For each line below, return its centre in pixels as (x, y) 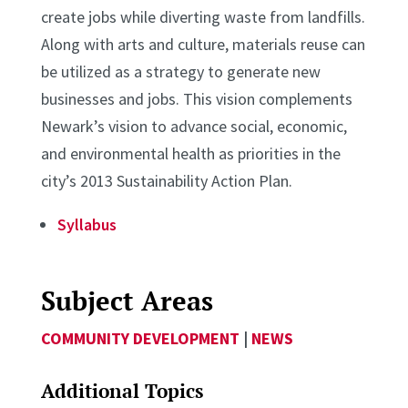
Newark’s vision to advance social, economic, (194, 127)
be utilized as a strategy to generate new (180, 72)
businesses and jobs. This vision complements (196, 99)
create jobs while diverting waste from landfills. (203, 17)
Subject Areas (127, 301)
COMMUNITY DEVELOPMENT (140, 339)
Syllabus (87, 225)
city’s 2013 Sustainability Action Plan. (166, 181)
